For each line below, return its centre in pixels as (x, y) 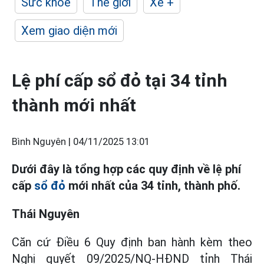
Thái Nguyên (46, 214)
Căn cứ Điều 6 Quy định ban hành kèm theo (132, 242)
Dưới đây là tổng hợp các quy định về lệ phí (126, 169)
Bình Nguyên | (42, 142)
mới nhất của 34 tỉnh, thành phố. (153, 186)
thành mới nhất (74, 105)
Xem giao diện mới (69, 31)
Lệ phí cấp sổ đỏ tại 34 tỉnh (120, 80)
